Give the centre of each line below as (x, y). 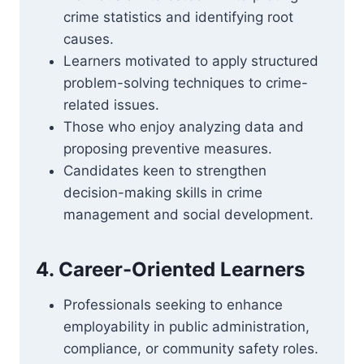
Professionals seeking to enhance (173, 305)
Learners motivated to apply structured (191, 61)
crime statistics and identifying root (178, 17)
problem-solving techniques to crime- (186, 83)
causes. (89, 39)
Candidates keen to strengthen (165, 171)
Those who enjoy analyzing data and (184, 127)
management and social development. (188, 214)
